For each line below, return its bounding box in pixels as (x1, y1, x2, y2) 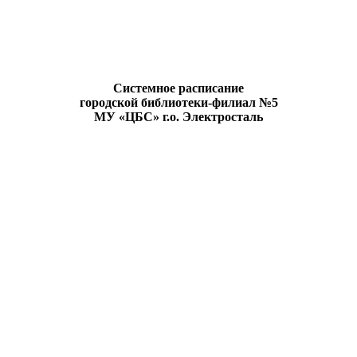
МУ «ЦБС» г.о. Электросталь (94, 109, 263, 124)
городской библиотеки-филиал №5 (79, 95, 278, 109)
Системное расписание (113, 80, 244, 95)
